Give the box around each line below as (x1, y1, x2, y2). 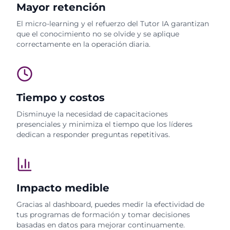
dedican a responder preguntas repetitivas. (16, 130, 170, 139)
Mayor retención (16, 1, 106, 13)
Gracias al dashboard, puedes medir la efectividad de (16, 200, 204, 209)
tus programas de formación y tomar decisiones (16, 210, 190, 219)
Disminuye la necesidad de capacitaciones (16, 109, 168, 119)
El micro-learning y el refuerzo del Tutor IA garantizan (16, 19, 209, 28)
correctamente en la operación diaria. (16, 40, 150, 49)
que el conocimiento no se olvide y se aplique (16, 29, 179, 39)
